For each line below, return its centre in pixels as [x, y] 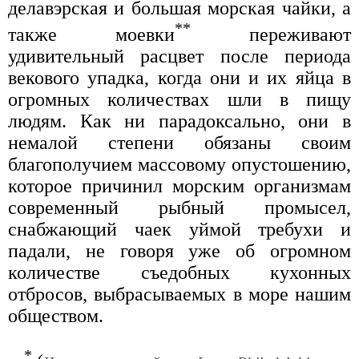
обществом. [56, 316]
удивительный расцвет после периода [179, 56]
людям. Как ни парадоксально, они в [179, 121]
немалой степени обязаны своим [179, 143]
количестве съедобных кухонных [179, 273]
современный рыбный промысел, [179, 208]
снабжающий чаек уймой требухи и [179, 230]
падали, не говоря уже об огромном [179, 251]
